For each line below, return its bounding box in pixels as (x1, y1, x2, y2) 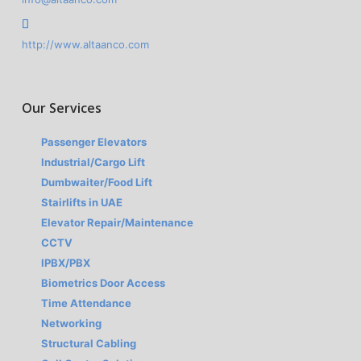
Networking (41, 317, 102, 330)
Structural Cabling (41, 337, 137, 350)
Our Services (21, 99, 102, 117)
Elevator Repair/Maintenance (41, 216, 194, 229)
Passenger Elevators (41, 135, 147, 148)
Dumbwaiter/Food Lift (41, 176, 153, 189)
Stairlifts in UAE (41, 196, 123, 209)
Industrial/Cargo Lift (41, 156, 146, 168)
